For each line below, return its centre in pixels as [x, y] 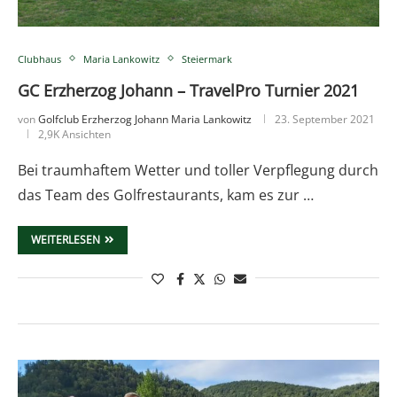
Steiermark [207, 58]
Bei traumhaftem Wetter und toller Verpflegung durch [198, 170]
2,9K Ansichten [74, 134]
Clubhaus [39, 58]
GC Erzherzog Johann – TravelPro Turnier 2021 [188, 90]
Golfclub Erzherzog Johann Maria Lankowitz [145, 119]
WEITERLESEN [66, 239]
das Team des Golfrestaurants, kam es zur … [166, 195]
